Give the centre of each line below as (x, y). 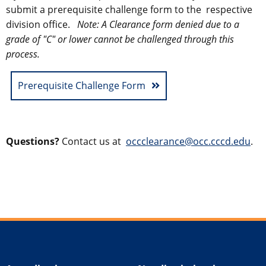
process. (23, 54)
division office (37, 24)
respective (229, 9)
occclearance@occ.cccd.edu (188, 141)
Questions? (34, 141)
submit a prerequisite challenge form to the (106, 9)
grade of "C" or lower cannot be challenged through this (120, 39)
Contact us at (94, 141)
